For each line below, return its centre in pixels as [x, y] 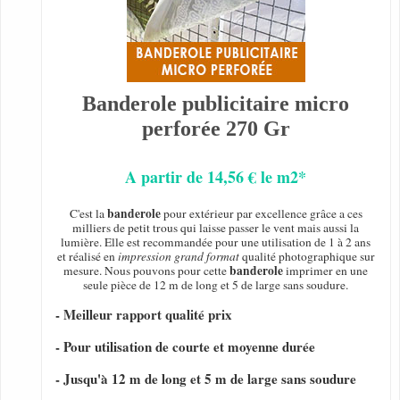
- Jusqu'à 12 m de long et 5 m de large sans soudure [206, 379]
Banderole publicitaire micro [216, 104]
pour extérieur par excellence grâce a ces [261, 214]
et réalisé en [87, 257]
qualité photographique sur [307, 257]
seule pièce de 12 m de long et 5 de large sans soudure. [216, 285]
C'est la [88, 214]
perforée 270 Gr [216, 129]
